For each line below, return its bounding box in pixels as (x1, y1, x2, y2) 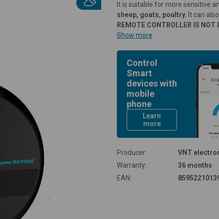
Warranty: (117, 161, 147, 169)
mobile (127, 88, 154, 99)
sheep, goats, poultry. (117, 10, 187, 19)
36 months (177, 161, 212, 169)
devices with (127, 78, 177, 88)
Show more (117, 31, 153, 39)
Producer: (117, 148, 147, 156)
